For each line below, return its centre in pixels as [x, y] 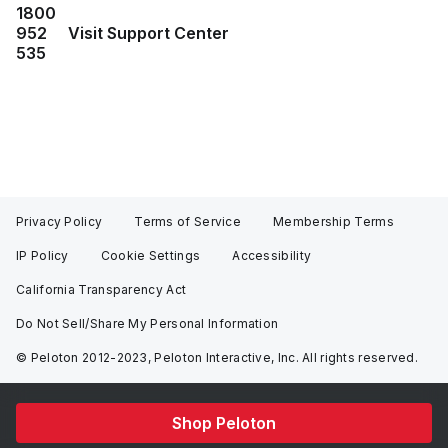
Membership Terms [333, 221]
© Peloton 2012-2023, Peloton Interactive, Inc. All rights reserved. [217, 357]
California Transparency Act [101, 289]
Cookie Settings [150, 255]
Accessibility [272, 255]
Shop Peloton [224, 423]
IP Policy [42, 255]
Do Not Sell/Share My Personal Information [147, 323]
